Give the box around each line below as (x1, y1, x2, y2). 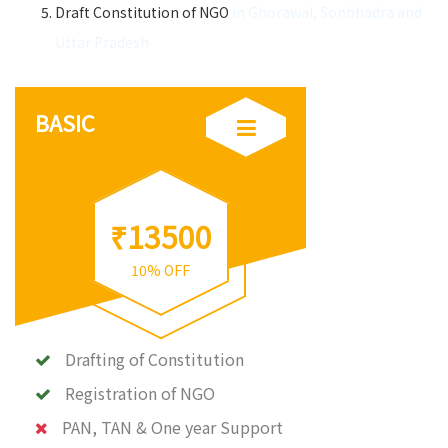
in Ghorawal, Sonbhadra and (232, 2, 422, 22)
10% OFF (131, 260, 190, 280)
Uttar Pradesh (55, 32, 149, 52)
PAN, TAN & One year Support (62, 415, 283, 439)
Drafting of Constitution (65, 347, 244, 371)
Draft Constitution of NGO (55, 2, 232, 22)
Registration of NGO (65, 381, 215, 405)
